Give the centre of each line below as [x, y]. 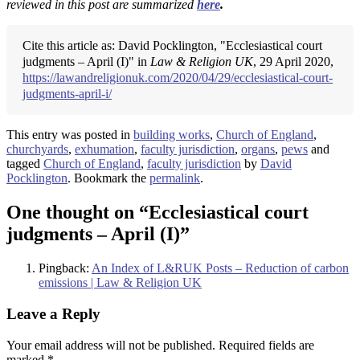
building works [172, 135]
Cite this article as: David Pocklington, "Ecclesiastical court [172, 46]
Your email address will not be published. [111, 345]
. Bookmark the [108, 178]
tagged [25, 164]
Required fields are [266, 345]
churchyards [37, 149]
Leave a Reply [53, 314]
